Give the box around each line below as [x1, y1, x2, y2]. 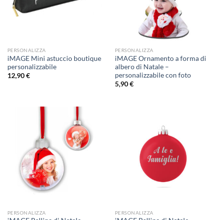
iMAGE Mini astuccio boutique [7, 54, 101, 62]
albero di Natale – [114, 62, 169, 71]
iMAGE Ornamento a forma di [114, 54, 206, 62]
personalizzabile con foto [114, 71, 191, 79]
